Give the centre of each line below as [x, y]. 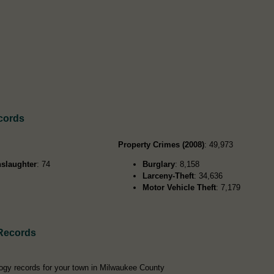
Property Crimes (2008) [161, 145]
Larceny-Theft [168, 176]
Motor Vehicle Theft [180, 188]
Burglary [159, 165]
